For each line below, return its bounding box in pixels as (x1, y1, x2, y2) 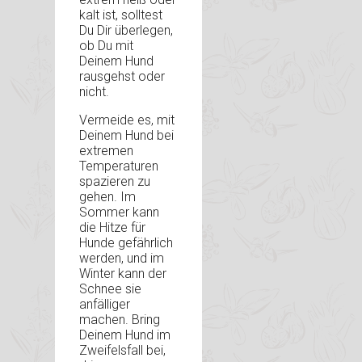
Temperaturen (79, 158, 158, 175)
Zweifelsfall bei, (79, 343, 166, 359)
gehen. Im (79, 189, 136, 205)
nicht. (79, 84, 109, 100)
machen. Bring (79, 312, 160, 328)
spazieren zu (79, 174, 150, 190)
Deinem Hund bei (79, 128, 174, 144)
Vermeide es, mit (79, 112, 175, 128)
